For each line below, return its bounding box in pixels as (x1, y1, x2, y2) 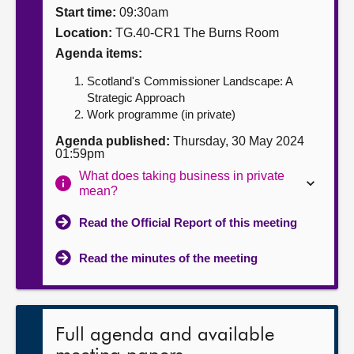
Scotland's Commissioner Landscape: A (87, 74, 292, 88)
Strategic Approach (87, 91, 185, 104)
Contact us (16, 68, 81, 81)
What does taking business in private (79, 169, 285, 183)
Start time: (55, 6, 116, 19)
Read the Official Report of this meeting (79, 216, 297, 229)
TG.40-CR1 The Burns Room (112, 26, 279, 40)
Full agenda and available (55, 326, 274, 345)
